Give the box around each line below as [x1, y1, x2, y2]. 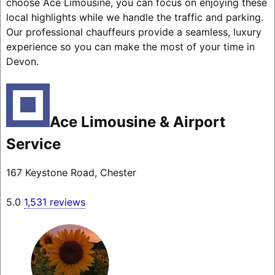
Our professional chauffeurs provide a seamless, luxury [6, 26, 261, 39]
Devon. [6, 55, 39, 68]
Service [6, 135, 61, 153]
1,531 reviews [23, 196, 85, 209]
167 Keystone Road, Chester [6, 166, 136, 179]
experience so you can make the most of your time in [6, 41, 255, 53]
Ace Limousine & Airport [49, 113, 225, 131]
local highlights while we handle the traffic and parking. [6, 11, 263, 24]
